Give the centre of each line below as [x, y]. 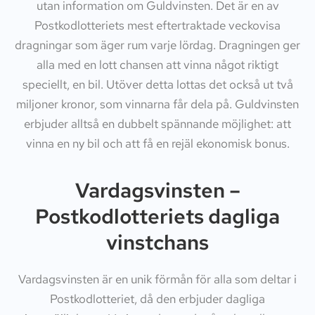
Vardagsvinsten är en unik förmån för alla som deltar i [157, 279]
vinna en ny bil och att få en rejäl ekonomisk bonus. [157, 143]
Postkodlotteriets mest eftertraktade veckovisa [157, 25]
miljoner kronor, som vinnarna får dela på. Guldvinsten [157, 104]
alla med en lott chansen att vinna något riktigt [157, 64]
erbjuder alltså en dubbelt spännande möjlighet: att [157, 123]
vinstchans [157, 243]
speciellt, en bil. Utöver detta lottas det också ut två [157, 84]
